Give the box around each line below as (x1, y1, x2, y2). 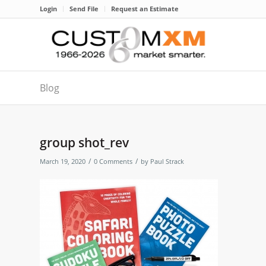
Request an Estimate (111, 4, 179, 13)
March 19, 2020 (40, 157, 85, 166)
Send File (69, 4, 99, 13)
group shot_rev (40, 134, 129, 151)
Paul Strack (150, 157, 184, 166)
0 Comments (94, 157, 132, 166)
